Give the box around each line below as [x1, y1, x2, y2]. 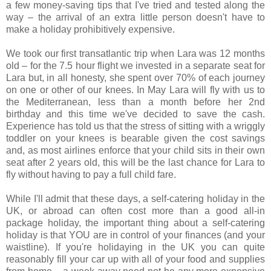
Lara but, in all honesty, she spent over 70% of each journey [6, 72, 265, 83]
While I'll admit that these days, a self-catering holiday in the [6, 193, 265, 204]
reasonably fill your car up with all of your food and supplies [6, 253, 265, 264]
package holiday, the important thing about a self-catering [6, 217, 265, 228]
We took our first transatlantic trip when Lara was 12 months [6, 48, 265, 59]
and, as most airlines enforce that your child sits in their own [6, 145, 265, 155]
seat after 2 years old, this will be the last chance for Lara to [6, 157, 265, 168]
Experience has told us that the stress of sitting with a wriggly [6, 120, 265, 131]
